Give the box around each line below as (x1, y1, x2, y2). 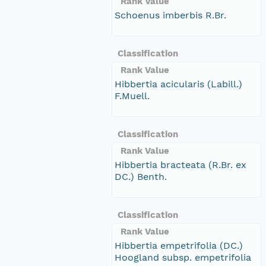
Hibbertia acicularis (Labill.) (115, 78, 242, 90)
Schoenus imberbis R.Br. (115, 9, 226, 21)
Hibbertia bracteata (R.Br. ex (115, 159, 246, 170)
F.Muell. (115, 90, 150, 102)
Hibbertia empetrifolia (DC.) (115, 239, 243, 251)
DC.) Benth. (115, 170, 167, 182)
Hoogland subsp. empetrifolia (115, 251, 251, 263)
